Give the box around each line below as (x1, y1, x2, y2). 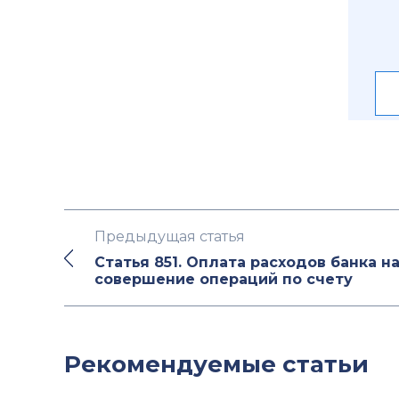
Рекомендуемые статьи (64, 350, 369, 379)
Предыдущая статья (94, 228, 245, 245)
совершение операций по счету (94, 271, 353, 288)
